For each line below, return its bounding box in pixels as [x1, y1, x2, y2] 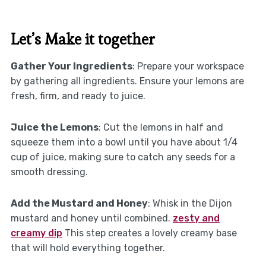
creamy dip [10, 227, 62, 239]
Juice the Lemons [10, 121, 99, 133]
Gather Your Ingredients [10, 60, 132, 72]
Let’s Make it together [10, 28, 155, 49]
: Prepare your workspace [132, 60, 244, 72]
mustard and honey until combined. [10, 212, 173, 224]
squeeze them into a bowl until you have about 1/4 [10, 136, 237, 148]
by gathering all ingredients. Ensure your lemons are [10, 75, 244, 87]
